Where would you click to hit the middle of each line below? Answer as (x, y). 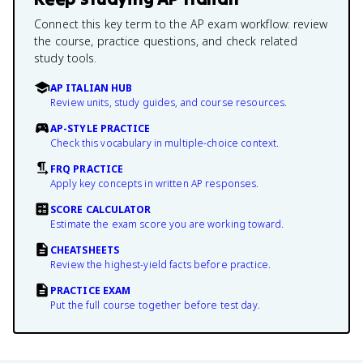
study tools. (66, 58)
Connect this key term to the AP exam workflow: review (181, 24)
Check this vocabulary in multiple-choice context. (165, 143)
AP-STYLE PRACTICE (100, 128)
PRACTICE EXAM (91, 290)
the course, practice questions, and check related (166, 41)
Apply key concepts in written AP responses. (155, 184)
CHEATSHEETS (85, 250)
